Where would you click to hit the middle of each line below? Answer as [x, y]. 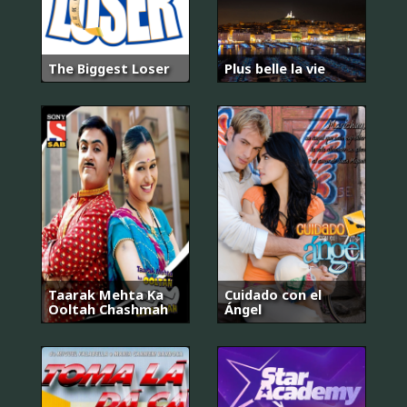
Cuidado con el [273, 295]
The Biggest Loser [109, 69]
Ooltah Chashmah [108, 309]
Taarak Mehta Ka [106, 295]
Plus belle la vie [275, 69]
